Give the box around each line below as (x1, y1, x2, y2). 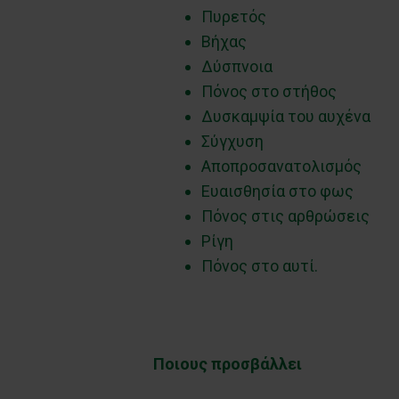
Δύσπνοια (201, 57, 273, 77)
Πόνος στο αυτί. (201, 256, 318, 276)
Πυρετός (201, 7, 266, 27)
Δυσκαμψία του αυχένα (201, 107, 370, 126)
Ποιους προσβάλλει (153, 354, 302, 374)
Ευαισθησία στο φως (201, 182, 354, 201)
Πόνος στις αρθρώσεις (201, 207, 370, 226)
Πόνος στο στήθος (201, 82, 337, 102)
